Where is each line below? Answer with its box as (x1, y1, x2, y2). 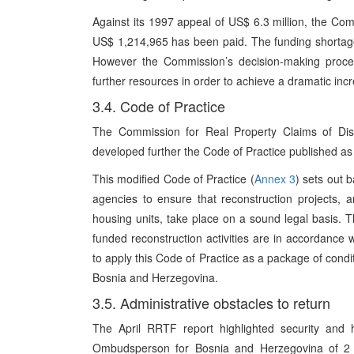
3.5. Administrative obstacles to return (92, 292, 330, 313)
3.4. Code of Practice (92, 96, 225, 116)
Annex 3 (254, 171, 296, 186)
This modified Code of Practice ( (92, 171, 254, 186)
